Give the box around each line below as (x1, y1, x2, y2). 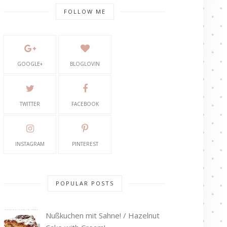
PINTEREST (71, 140, 98, 147)
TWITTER (20, 100, 41, 107)
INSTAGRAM (15, 140, 45, 147)
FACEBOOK (71, 100, 99, 107)
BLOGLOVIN (70, 60, 100, 67)
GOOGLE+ (17, 60, 43, 67)
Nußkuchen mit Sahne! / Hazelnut (46, 210, 160, 220)
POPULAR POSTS (55, 179, 114, 187)
